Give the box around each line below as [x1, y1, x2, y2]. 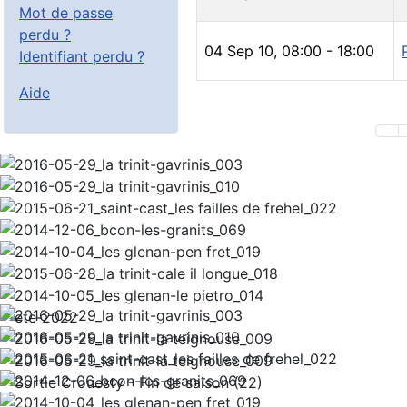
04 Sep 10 [204, 42, 273, 61]
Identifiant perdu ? [19, 47, 144, 66]
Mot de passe [19, 4, 113, 23]
